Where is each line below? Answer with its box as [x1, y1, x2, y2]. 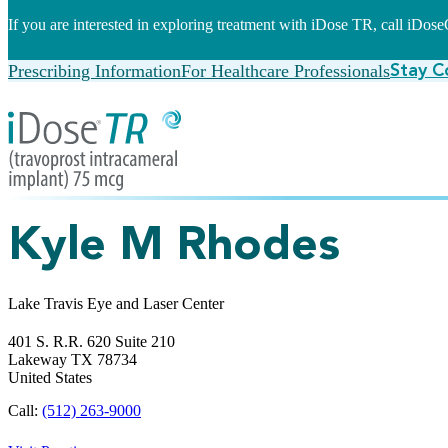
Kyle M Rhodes [8, 223, 340, 270]
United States [8, 368, 92, 386]
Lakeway [8, 350, 71, 368]
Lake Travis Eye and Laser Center [8, 294, 224, 312]
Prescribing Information [8, 60, 181, 81]
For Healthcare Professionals [181, 60, 390, 81]
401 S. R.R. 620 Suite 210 [8, 332, 175, 350]
